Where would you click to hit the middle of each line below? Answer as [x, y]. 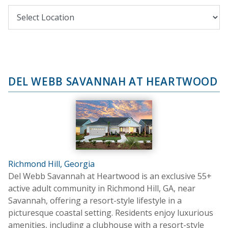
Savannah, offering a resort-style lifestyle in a [95, 200]
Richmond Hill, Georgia [51, 164]
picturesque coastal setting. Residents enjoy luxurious [111, 212]
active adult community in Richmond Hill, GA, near [102, 188]
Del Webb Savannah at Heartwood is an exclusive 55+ [110, 176]
